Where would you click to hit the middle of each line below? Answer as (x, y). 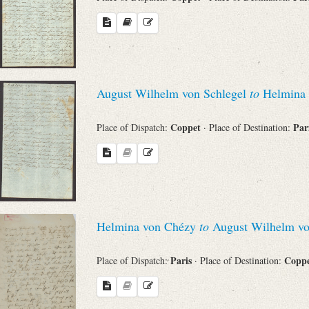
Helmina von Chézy (148, 226)
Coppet (187, 128)
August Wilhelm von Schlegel (173, 93)
